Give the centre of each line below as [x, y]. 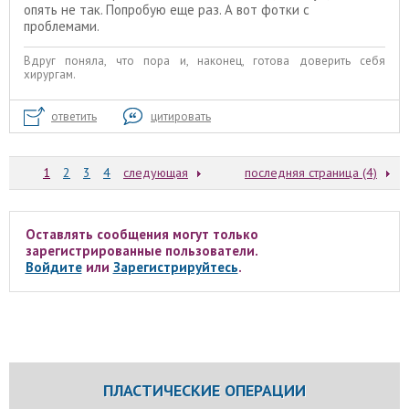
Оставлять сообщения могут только [142, 235]
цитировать [181, 117]
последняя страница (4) [311, 173]
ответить [74, 117]
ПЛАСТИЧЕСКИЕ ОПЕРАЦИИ [204, 391]
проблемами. [62, 26]
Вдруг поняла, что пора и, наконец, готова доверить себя [204, 60]
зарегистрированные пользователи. [142, 251]
